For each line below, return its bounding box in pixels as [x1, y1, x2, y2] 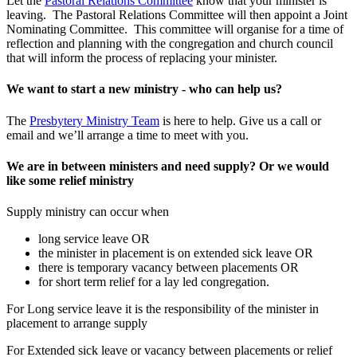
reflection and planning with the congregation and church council [6, 37, 333, 51]
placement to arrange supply [6, 316, 147, 331]
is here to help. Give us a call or [159, 113, 321, 127]
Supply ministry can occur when [6, 205, 169, 219]
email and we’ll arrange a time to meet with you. [6, 127, 249, 142]
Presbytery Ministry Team [29, 113, 159, 127]
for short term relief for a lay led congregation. [38, 275, 269, 289]
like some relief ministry [6, 173, 134, 187]
